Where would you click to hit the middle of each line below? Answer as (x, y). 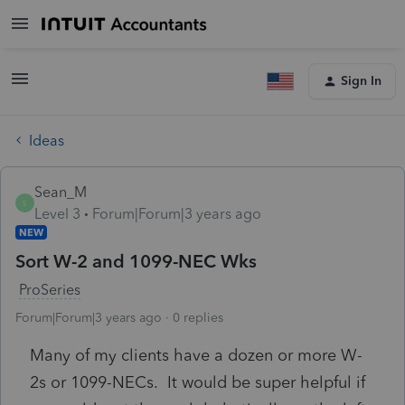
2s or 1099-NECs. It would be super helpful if (198, 382)
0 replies (198, 317)
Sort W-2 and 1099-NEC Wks (136, 261)
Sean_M (61, 192)
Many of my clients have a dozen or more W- (196, 355)
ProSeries (50, 289)
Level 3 (57, 213)
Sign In (361, 81)
